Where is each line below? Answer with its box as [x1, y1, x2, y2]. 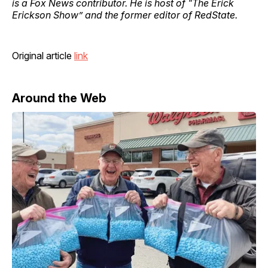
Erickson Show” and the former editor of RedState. [12, 8, 237, 21]
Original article [12, 49, 74, 62]
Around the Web [12, 90, 106, 105]
